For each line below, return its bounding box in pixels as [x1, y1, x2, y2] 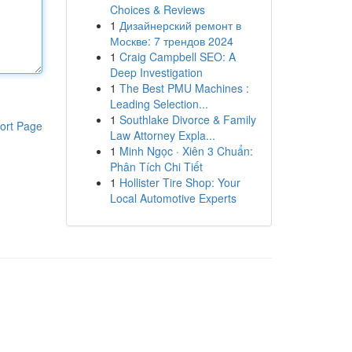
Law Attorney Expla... [109, 127, 215, 143]
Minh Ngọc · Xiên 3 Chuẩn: [119, 143, 253, 159]
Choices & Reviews [109, 2, 205, 17]
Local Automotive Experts [109, 190, 236, 206]
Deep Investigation [109, 64, 203, 80]
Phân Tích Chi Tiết [109, 159, 203, 174]
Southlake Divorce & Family [119, 112, 256, 127]
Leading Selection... [109, 96, 208, 112]
